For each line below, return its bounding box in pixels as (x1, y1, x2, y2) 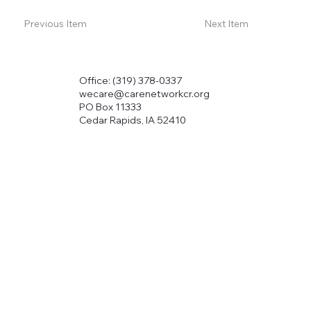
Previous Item (24, 17, 87, 31)
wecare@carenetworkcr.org (78, 87, 210, 100)
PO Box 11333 (78, 100, 142, 113)
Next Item (203, 17, 249, 31)
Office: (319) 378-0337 (78, 74, 182, 87)
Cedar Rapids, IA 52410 (78, 113, 186, 126)
